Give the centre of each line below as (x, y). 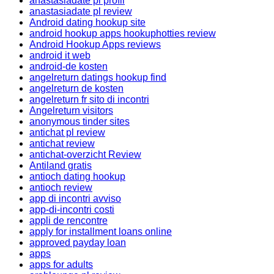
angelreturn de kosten (76, 88)
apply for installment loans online (101, 231)
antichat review (62, 143)
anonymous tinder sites (80, 121)
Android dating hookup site (87, 22)
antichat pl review (67, 132)
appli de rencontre (68, 220)
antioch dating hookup (77, 176)
